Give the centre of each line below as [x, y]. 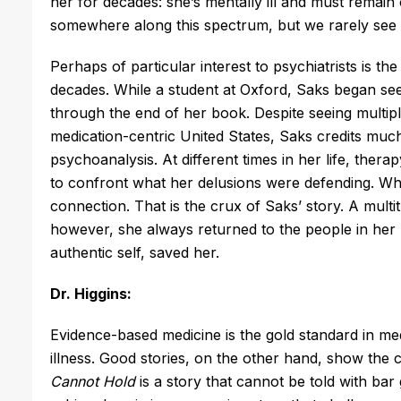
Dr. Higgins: [93, 293]
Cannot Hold [93, 381]
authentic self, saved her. [137, 252]
